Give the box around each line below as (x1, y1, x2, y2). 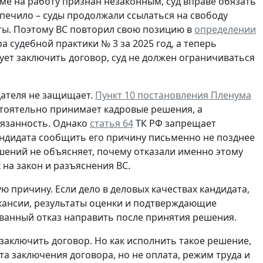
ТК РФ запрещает (133, 117, 216, 130)
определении (194, 23, 256, 36)
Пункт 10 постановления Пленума (95, 89, 251, 102)
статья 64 (90, 117, 133, 130)
